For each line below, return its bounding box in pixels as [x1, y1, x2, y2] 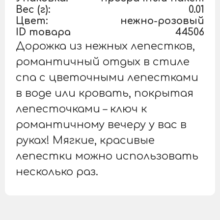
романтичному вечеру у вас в [15, 119, 187, 131]
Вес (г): [15, 4, 51, 16]
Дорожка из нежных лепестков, [15, 40, 195, 53]
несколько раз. [15, 166, 98, 178]
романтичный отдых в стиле [15, 56, 190, 68]
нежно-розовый [120, 16, 205, 27]
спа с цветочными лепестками [15, 72, 198, 84]
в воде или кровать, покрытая [15, 87, 193, 100]
